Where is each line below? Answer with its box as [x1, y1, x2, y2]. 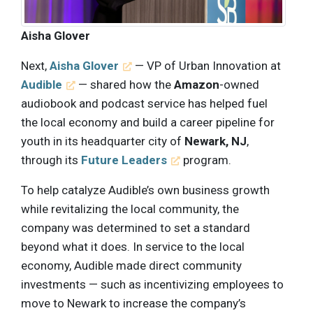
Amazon [174, 77, 220, 92]
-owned [219, 77, 260, 92]
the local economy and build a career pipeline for [21, 115, 275, 129]
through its [21, 152, 81, 167]
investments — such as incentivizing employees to [21, 277, 284, 291]
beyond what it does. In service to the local [21, 239, 245, 254]
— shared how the [75, 77, 175, 92]
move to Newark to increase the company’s [21, 296, 246, 310]
